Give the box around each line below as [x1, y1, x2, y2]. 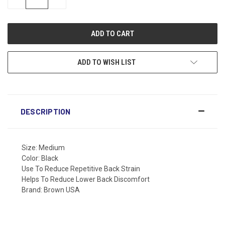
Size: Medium [22, 143, 65, 152]
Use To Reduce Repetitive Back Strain [22, 164, 140, 173]
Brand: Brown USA [22, 185, 80, 194]
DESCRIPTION [20, 106, 71, 116]
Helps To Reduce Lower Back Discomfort [22, 175, 150, 183]
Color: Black [22, 154, 58, 162]
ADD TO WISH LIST [77, 57, 136, 67]
